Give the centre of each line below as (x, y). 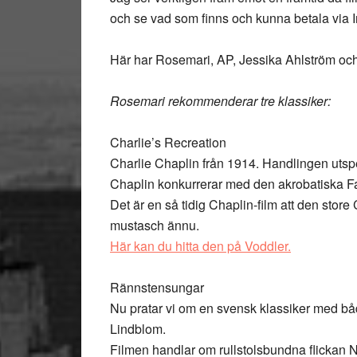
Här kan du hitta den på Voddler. (200, 246)
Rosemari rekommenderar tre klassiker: (220, 101)
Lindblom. (138, 329)
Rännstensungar (157, 287)
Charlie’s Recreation (168, 142)
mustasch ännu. (155, 225)
